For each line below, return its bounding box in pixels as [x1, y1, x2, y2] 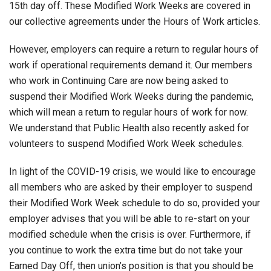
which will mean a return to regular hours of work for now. [9, 106, 248, 118]
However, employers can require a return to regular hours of [9, 43, 259, 55]
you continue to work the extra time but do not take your [9, 244, 243, 256]
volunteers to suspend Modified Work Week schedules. [9, 137, 244, 149]
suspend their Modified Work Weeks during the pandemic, [9, 90, 253, 102]
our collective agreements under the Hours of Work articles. [9, 15, 260, 27]
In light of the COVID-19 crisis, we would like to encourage [9, 165, 256, 177]
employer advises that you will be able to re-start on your [9, 212, 250, 224]
